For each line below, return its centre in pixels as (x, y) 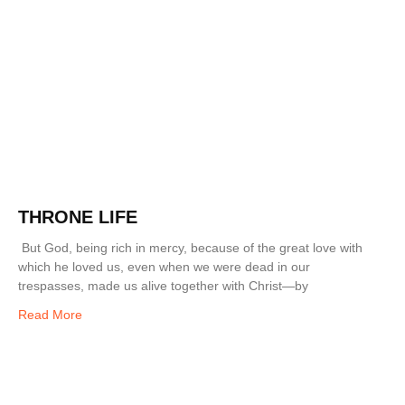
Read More (50, 315)
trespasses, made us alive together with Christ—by (163, 286)
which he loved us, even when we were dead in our (164, 267)
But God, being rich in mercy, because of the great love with (190, 248)
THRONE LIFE (78, 217)
